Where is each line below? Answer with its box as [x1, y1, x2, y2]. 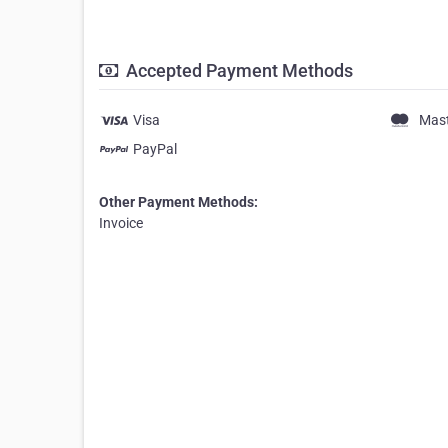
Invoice [99, 215, 143, 231]
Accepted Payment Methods [122, 60, 353, 81]
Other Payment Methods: [99, 194, 258, 210]
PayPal [133, 141, 177, 157]
